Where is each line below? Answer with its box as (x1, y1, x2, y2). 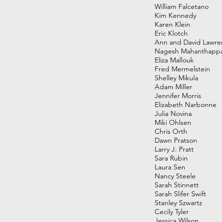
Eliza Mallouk (155, 55, 194, 64)
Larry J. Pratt (155, 145, 194, 154)
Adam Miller (155, 82, 192, 91)
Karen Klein (155, 20, 190, 29)
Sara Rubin (155, 154, 188, 163)
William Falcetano (155, 2, 209, 11)
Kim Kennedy (155, 11, 196, 20)
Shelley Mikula (155, 73, 198, 82)
